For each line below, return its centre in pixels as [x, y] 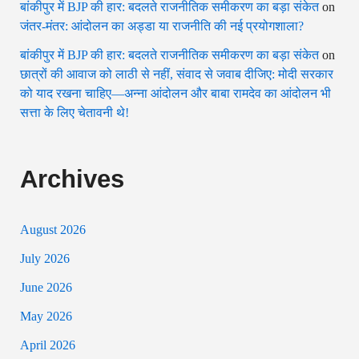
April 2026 [48, 345]
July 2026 [45, 259]
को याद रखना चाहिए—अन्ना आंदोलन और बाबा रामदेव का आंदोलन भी [176, 93]
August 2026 [53, 230]
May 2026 [46, 317]
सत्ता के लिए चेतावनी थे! [75, 112]
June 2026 [46, 288]
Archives [73, 178]
